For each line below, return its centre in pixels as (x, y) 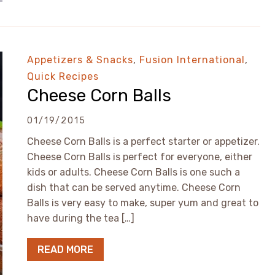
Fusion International (192, 60)
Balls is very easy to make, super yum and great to (143, 203)
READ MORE (65, 250)
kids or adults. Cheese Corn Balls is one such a (134, 172)
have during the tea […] (81, 218)
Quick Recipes (63, 76)
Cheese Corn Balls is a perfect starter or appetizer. (143, 141)
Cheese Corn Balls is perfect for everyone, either (140, 157)
